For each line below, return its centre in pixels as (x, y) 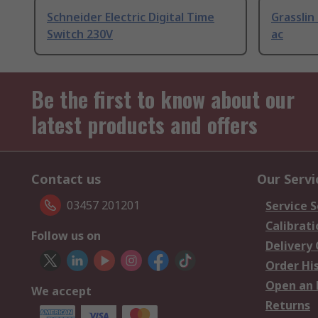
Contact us (66, 179)
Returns (288, 306)
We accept (61, 291)
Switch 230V (80, 34)
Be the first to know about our (163, 99)
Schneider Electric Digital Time (131, 17)
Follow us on (66, 236)
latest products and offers (144, 125)
